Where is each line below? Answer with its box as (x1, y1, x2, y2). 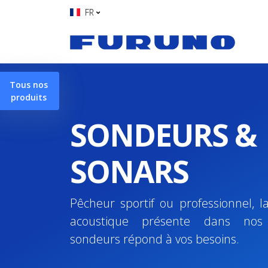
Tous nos (10, 79, 48, 90)
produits (11, 92, 47, 103)
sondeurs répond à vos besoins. (70, 230, 239, 247)
